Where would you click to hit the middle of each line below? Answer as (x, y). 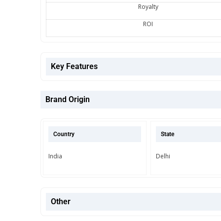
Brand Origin (68, 99)
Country (64, 134)
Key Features (74, 66)
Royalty (148, 6)
